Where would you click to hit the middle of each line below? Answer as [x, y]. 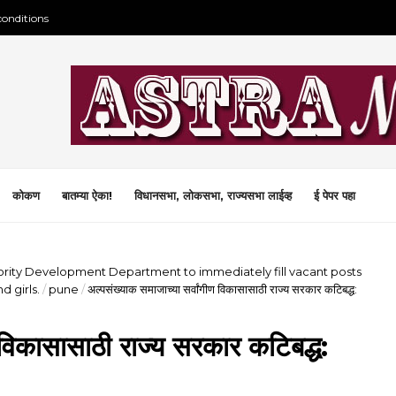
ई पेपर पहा [335, 195]
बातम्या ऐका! [87, 195]
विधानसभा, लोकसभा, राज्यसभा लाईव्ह [213, 195]
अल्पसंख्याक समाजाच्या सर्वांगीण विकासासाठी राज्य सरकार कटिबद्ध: [222, 289]
